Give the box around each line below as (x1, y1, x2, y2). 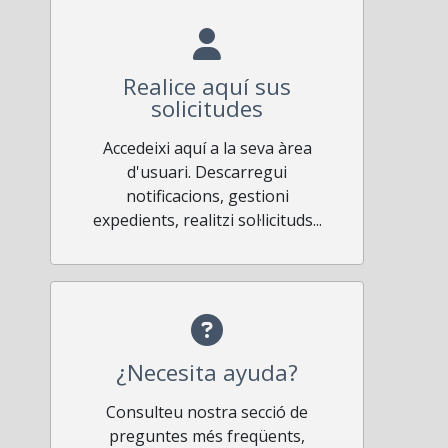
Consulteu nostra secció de (106, 400, 309, 423)
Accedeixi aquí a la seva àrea (102, 136, 312, 159)
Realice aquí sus (123, 70, 292, 102)
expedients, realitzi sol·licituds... (92, 208, 322, 231)
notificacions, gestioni (125, 184, 289, 207)
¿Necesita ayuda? (116, 356, 299, 388)
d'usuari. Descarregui (127, 160, 288, 183)
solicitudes (151, 92, 264, 124)
